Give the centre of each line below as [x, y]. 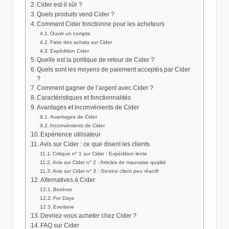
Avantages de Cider [74, 117]
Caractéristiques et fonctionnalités [84, 98]
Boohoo [63, 190]
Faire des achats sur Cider [81, 42]
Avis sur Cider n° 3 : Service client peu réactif [106, 171]
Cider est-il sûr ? [60, 5]
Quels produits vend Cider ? [76, 15]
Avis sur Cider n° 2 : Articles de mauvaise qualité [110, 163]
